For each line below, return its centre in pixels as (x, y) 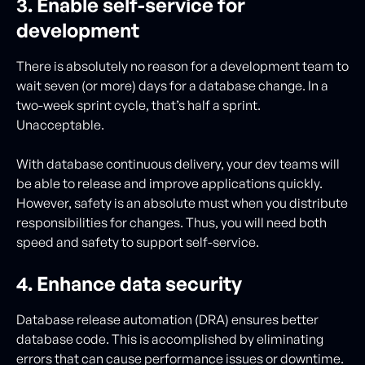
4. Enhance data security (129, 283)
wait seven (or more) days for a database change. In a (172, 85)
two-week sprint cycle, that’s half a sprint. (139, 105)
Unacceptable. (62, 124)
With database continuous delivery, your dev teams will (178, 163)
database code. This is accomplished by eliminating (170, 339)
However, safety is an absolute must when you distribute (182, 202)
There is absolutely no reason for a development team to (182, 66)
